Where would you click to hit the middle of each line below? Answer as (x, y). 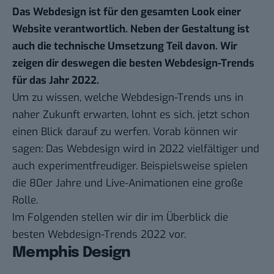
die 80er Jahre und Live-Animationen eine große (128, 183)
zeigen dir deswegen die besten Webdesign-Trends (133, 64)
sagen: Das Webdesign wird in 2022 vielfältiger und (136, 149)
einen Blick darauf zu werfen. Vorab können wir (125, 132)
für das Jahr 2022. (56, 81)
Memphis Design (72, 253)
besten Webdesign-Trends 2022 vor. (99, 235)
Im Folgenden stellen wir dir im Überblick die (120, 218)
